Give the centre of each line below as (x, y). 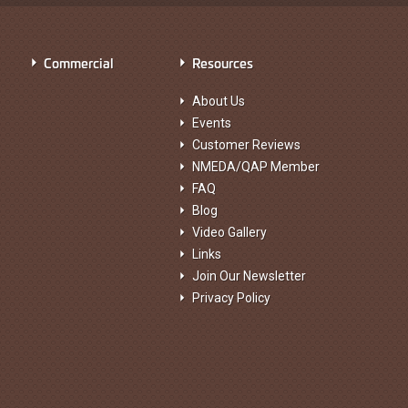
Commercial (79, 62)
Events (212, 123)
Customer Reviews (247, 145)
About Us (219, 101)
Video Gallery (230, 232)
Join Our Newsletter (250, 276)
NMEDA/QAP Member (256, 167)
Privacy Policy (232, 298)
